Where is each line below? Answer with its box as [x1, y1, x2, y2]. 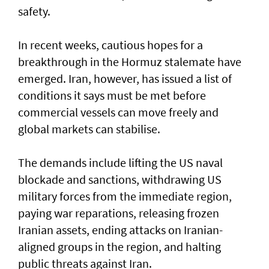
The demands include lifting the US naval [18, 155, 223, 171]
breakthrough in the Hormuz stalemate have [18, 54, 241, 70]
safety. [18, 4, 50, 19]
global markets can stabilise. [18, 121, 160, 137]
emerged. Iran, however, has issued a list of [18, 71, 232, 86]
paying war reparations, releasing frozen [18, 205, 219, 221]
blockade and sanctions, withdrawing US [18, 172, 222, 187]
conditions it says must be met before [18, 88, 206, 103]
